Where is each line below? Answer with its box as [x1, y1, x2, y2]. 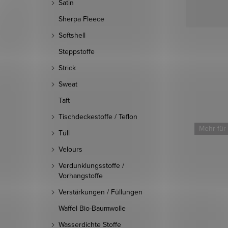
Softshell [59, 30, 85, 40]
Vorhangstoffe [59, 170, 103, 181]
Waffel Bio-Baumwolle [59, 203, 126, 213]
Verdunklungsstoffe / [59, 160, 124, 170]
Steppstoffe [59, 46, 95, 56]
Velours [59, 144, 82, 154]
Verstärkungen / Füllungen [59, 187, 142, 197]
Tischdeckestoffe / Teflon [59, 111, 137, 122]
